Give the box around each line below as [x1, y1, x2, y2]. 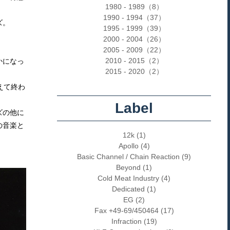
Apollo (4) [118, 142, 150, 150]
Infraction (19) [111, 217, 157, 225]
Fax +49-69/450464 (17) [94, 206, 174, 215]
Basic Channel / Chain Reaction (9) [77, 152, 191, 161]
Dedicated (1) [112, 185, 156, 193]
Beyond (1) [116, 163, 152, 171]
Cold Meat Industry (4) [98, 174, 170, 182]
